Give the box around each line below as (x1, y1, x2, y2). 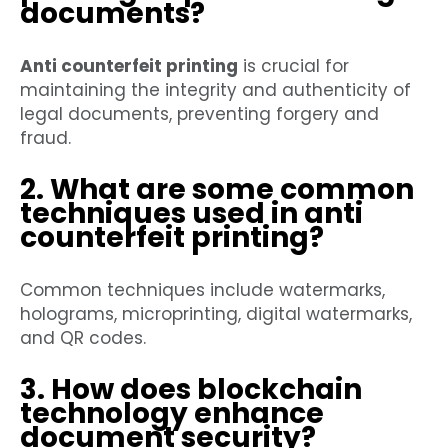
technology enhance (20, 394, 324, 434)
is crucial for (238, 54, 349, 79)
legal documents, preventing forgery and (20, 102, 379, 127)
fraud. (20, 126, 71, 151)
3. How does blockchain (20, 370, 362, 410)
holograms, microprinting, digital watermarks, (20, 302, 412, 327)
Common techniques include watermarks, (20, 278, 385, 303)
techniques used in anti (20, 194, 363, 234)
